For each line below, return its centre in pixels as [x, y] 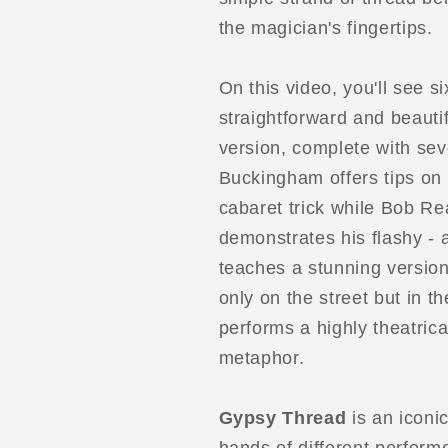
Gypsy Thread [282, 418]
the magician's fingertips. [325, 28]
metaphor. [261, 358]
